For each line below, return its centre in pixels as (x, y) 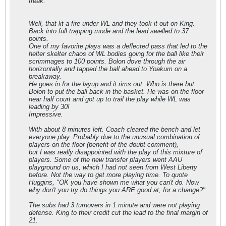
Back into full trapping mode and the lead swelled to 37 (109, 31)
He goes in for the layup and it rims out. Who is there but (111, 84)
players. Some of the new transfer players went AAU (105, 160)
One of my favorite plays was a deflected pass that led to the (118, 46)
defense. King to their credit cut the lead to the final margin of (118, 213)
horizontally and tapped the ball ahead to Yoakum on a (108, 69)
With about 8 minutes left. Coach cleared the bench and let (115, 129)
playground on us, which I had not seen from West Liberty (113, 167)
